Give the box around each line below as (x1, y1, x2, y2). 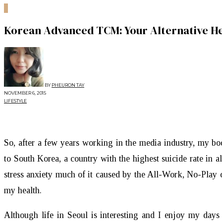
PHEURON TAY (52, 82, 84, 88)
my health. (4, 185, 42, 195)
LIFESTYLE (4, 98, 27, 104)
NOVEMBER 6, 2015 (4, 90, 46, 96)
